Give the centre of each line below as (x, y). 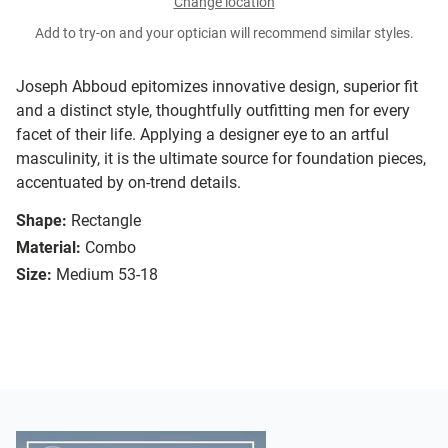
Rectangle (106, 221)
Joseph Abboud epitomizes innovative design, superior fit (217, 87)
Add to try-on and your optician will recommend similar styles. (224, 34)
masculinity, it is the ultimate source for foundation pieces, (221, 159)
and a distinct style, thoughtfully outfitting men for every (213, 111)
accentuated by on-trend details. (128, 183)
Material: (48, 248)
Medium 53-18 (107, 275)
